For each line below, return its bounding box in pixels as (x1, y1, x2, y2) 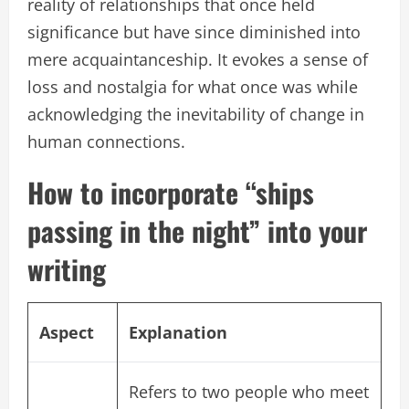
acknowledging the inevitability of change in (27, 103, 364, 126)
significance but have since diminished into (27, 21, 361, 44)
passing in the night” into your (27, 210, 367, 252)
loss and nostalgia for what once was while (27, 76, 358, 99)
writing (27, 248, 106, 290)
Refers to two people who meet (129, 381, 369, 404)
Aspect (39, 321, 94, 344)
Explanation (129, 321, 227, 344)
